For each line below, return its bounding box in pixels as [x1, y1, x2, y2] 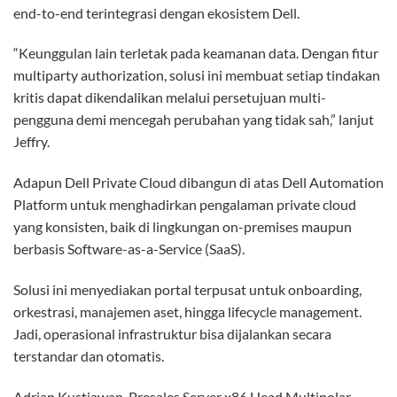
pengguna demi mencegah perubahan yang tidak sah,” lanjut [13, 111, 374, 128]
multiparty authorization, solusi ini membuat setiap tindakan [13, 66, 380, 84]
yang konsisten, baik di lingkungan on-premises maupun [13, 218, 352, 236]
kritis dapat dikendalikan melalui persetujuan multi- [13, 89, 326, 106]
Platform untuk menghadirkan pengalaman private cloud [13, 196, 356, 214]
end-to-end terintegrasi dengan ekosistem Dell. [13, 4, 300, 21]
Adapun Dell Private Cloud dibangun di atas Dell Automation [13, 174, 384, 191]
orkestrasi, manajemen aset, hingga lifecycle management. [13, 303, 362, 321]
